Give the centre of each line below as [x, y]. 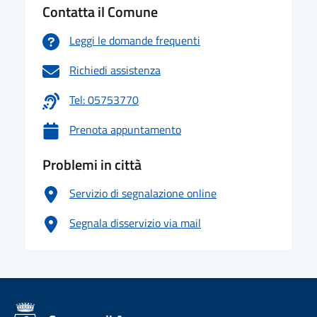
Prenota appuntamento [125, 129]
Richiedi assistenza [115, 70]
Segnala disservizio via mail [135, 223]
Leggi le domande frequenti [135, 40]
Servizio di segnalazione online [143, 193]
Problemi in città [92, 165]
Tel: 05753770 [104, 100]
